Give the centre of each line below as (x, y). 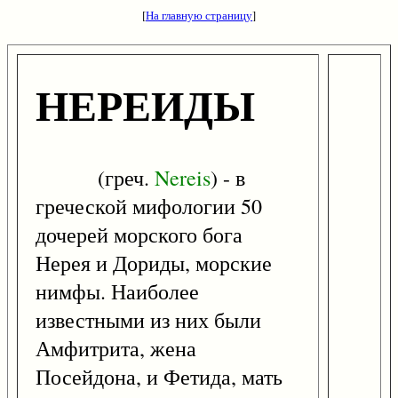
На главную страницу (199, 15)
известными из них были (148, 320)
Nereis (183, 178)
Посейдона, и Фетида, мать (159, 377)
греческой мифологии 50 (149, 207)
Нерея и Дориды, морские (154, 263)
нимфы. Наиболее (117, 292)
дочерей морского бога (139, 235)
